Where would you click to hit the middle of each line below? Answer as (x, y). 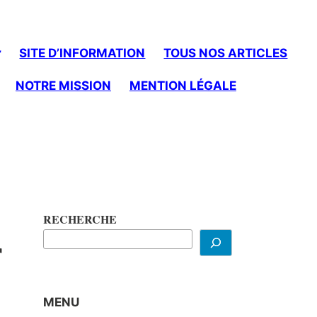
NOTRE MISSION (63, 85)
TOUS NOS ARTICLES (226, 53)
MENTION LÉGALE (183, 85)
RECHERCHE (80, 219)
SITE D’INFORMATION (82, 53)
